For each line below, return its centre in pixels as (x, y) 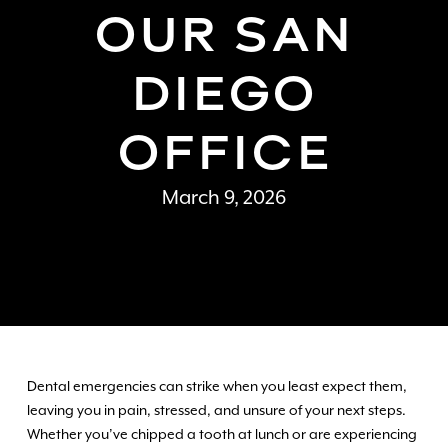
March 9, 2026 (224, 197)
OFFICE (224, 151)
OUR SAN (224, 33)
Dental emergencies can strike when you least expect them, (216, 385)
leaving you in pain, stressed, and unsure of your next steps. (216, 409)
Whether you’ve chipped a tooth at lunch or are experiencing (221, 433)
